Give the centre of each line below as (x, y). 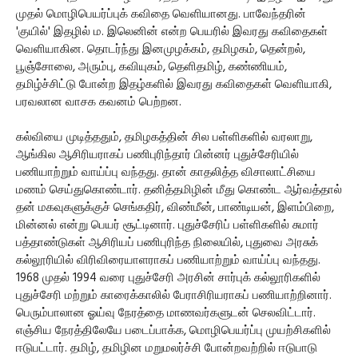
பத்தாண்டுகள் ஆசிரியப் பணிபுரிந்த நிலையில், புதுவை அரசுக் (167, 243)
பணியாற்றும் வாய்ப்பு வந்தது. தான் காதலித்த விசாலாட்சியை (166, 173)
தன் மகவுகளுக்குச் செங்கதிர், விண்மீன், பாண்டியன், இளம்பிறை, (175, 208)
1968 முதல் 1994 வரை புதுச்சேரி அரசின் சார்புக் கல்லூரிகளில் (168, 278)
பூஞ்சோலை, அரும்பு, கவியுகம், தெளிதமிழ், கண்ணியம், (151, 68)
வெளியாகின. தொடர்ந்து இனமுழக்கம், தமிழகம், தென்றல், (161, 50)
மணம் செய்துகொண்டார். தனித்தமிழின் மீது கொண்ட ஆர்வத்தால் (179, 191)
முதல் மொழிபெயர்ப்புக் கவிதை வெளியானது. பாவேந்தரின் (161, 15)
